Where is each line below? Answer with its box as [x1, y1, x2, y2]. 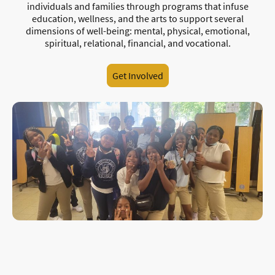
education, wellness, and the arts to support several [31, 12, 244, 25]
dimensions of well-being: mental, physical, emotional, [25, 24, 250, 37]
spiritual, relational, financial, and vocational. [44, 36, 231, 49]
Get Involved [112, 69, 163, 82]
